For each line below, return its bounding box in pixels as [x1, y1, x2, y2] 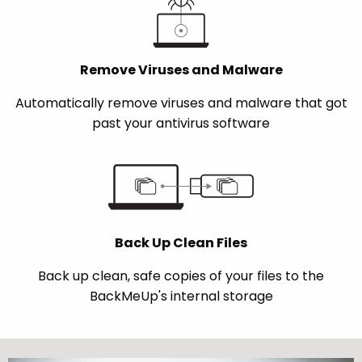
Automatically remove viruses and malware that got [15, 94, 347, 113]
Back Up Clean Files [115, 234, 247, 253]
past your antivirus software [92, 114, 270, 133]
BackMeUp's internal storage [89, 287, 273, 306]
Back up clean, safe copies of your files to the [38, 267, 324, 286]
